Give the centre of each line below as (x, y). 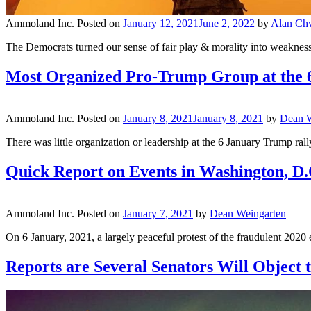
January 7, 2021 (158, 213)
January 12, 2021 (161, 24)
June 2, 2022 (227, 24)
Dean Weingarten (248, 213)
